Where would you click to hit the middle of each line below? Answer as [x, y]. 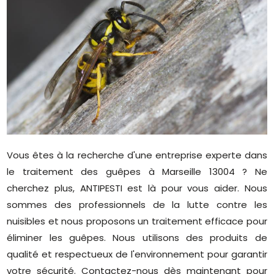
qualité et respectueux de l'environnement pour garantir [137, 254]
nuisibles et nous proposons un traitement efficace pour [137, 221]
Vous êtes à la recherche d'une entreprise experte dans [137, 155]
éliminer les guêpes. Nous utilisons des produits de [137, 237]
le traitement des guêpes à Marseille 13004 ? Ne [137, 171]
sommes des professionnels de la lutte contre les [137, 204]
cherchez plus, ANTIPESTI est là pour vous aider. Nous [137, 188]
